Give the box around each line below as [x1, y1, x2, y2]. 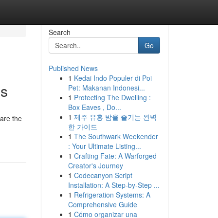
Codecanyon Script [73, 170, 132, 180]
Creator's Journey [68, 161, 123, 170]
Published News [48, 63, 98, 73]
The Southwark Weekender [73, 131, 158, 141]
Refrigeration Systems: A [73, 190, 150, 200]
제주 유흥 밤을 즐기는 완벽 [73, 112, 157, 122]
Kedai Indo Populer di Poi [73, 73, 152, 83]
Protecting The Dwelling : [73, 92, 151, 102]
